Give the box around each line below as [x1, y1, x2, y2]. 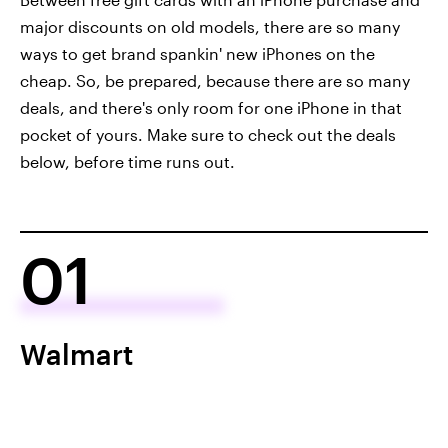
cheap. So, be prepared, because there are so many [20, 71, 410, 90]
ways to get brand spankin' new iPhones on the [20, 44, 375, 63]
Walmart [20, 338, 133, 370]
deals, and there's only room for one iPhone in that [20, 98, 402, 117]
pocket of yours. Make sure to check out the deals [20, 125, 396, 144]
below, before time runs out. [20, 152, 235, 171]
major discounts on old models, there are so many [20, 17, 400, 36]
